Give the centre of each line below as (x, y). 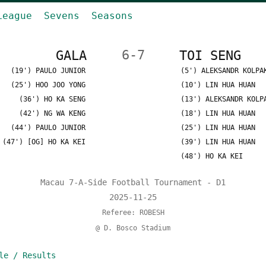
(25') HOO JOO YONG (48, 85)
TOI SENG (210, 55)
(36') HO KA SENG (52, 99)
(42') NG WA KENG (52, 113)
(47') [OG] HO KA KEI (44, 142)
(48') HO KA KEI (212, 156)
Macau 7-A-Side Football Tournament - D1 (133, 182)
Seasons (112, 16)
